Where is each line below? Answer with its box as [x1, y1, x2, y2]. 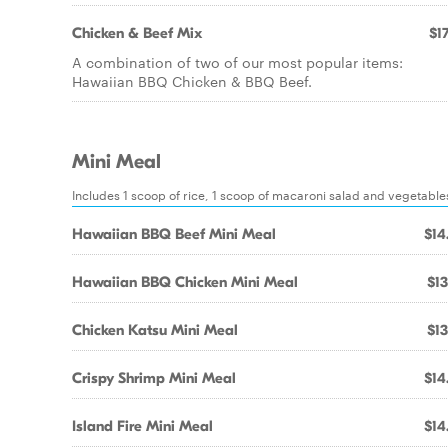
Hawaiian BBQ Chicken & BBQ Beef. [72, 71, 312, 91]
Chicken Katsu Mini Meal [72, 321, 238, 339]
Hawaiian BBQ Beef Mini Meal [72, 225, 276, 243]
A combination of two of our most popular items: [72, 52, 403, 72]
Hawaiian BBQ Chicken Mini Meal [72, 273, 298, 291]
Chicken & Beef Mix [72, 24, 202, 42]
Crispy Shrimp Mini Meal [72, 369, 236, 387]
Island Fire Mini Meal [72, 417, 213, 435]
